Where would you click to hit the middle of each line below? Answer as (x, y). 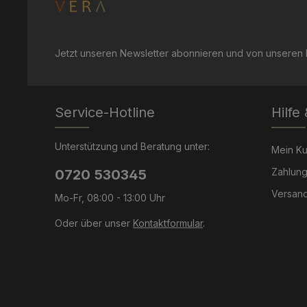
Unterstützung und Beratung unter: (132, 146)
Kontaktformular (168, 223)
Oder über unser (94, 223)
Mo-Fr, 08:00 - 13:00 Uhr (110, 198)
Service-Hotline (105, 112)
